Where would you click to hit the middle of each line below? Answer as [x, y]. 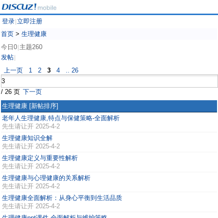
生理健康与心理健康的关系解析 [46, 178]
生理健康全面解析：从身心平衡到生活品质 [62, 198]
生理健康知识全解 [27, 138]
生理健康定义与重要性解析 [40, 158]
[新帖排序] [44, 106]
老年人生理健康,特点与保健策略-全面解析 [61, 118]
